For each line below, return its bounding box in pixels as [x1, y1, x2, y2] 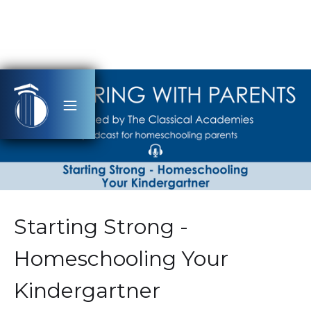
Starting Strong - [14, 213, 188, 239]
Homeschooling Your [14, 245, 228, 271]
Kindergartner [14, 277, 160, 303]
